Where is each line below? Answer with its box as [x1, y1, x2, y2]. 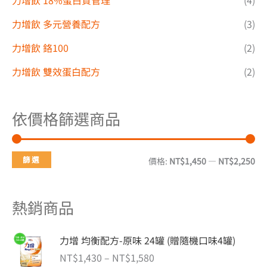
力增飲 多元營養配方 [12, 16, 100, 31]
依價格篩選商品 [12, 107, 120, 129]
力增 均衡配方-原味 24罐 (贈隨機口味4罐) [60, 232, 235, 247]
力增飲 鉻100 [12, 40, 69, 55]
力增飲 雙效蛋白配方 [12, 64, 100, 79]
